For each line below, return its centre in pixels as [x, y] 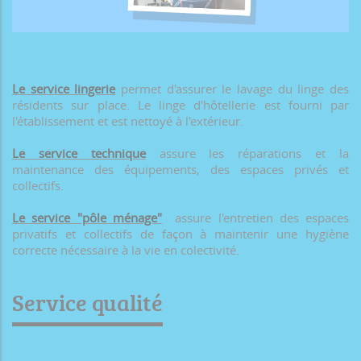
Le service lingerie [64, 89]
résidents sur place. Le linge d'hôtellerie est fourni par [180, 105]
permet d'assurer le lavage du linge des [232, 89]
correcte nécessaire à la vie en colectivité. [126, 250]
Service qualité [87, 303]
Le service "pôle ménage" [87, 218]
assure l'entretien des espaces [255, 218]
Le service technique [79, 154]
